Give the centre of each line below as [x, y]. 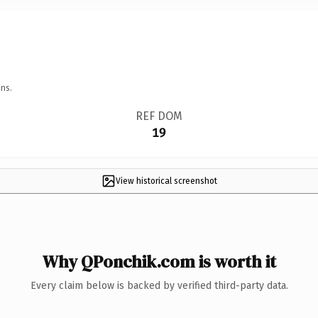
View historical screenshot [166, 181]
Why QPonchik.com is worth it [159, 261]
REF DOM [159, 116]
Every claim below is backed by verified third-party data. [159, 285]
